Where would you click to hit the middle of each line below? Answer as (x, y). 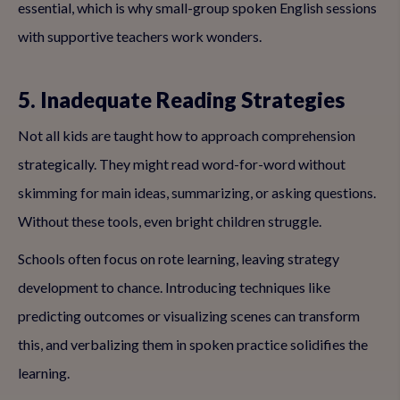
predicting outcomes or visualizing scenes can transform (189, 316)
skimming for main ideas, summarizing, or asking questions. (197, 192)
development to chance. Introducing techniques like (174, 287)
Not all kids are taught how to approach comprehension (187, 135)
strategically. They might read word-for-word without (182, 164)
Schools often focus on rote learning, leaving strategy (179, 258)
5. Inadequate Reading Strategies (181, 100)
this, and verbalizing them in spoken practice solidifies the (193, 344)
